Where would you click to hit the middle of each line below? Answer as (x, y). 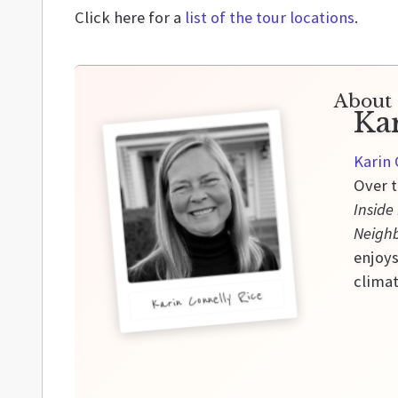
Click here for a (130, 17)
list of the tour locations (270, 17)
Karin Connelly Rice (207, 300)
